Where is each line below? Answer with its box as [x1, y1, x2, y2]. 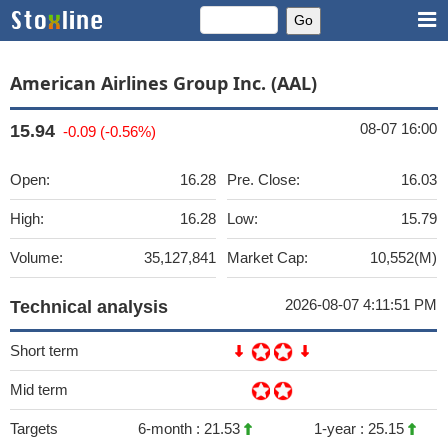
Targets [10, 420, 58, 437]
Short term [10, 342, 79, 359]
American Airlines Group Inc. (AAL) [10, 71, 317, 95]
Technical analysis [10, 297, 168, 317]
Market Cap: [227, 249, 308, 266]
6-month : [138, 420, 204, 437]
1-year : [314, 420, 368, 437]
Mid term [10, 381, 68, 398]
